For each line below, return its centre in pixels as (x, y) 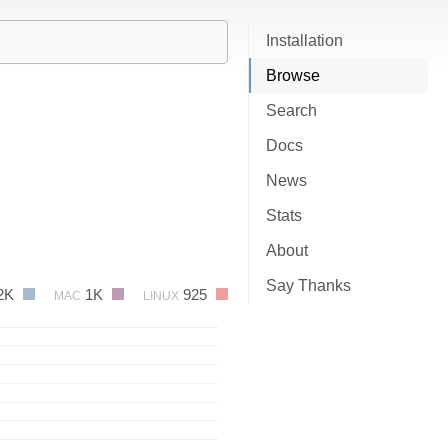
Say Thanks (308, 285)
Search (291, 110)
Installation (304, 40)
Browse (293, 75)
